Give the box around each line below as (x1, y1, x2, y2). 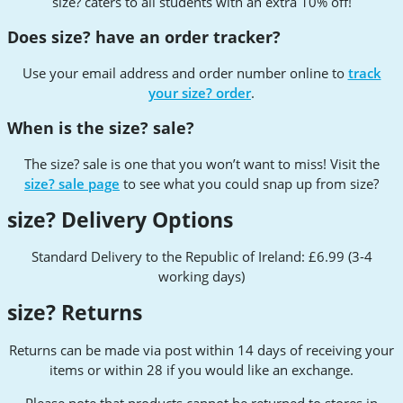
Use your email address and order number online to (22, 63, 348, 82)
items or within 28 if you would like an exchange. (49, 360, 354, 379)
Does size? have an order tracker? (7, 26, 281, 49)
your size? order (148, 83, 251, 102)
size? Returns (7, 299, 142, 327)
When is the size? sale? (7, 117, 194, 139)
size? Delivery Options (7, 205, 233, 234)
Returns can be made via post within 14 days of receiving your (9, 340, 394, 359)
